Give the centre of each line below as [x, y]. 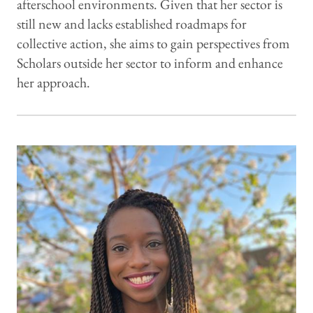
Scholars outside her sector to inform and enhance [150, 63]
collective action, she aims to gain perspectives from [153, 44]
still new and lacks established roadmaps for [132, 24]
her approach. [53, 83]
